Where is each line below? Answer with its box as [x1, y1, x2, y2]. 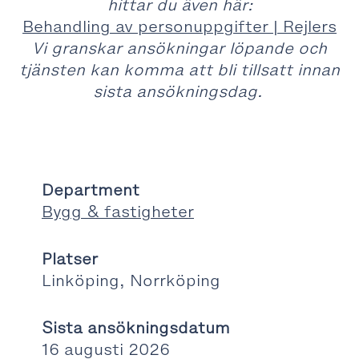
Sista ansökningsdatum [42, 317, 230, 338]
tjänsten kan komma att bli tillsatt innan [19, 59, 340, 80]
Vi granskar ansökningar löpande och [32, 38, 327, 58]
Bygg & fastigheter [42, 201, 194, 222]
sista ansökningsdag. [92, 81, 262, 102]
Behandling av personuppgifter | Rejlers [22, 16, 337, 37]
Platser [42, 248, 98, 269]
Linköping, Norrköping [42, 270, 220, 291]
